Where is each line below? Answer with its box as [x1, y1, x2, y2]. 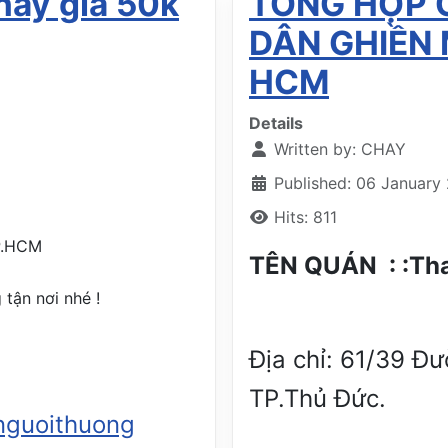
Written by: [269, 139, 361, 160]
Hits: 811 [274, 207, 337, 228]
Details [249, 113, 303, 134]
